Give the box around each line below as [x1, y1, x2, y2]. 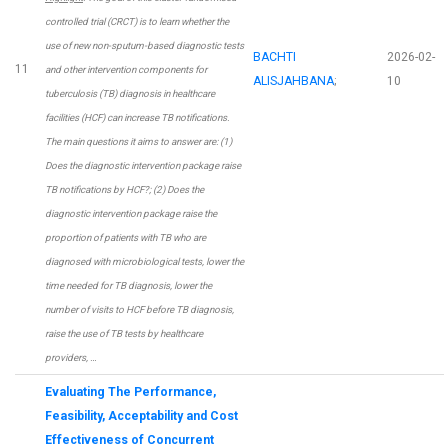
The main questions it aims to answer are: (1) [45, 136, 232, 148]
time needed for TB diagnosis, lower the [45, 280, 212, 292]
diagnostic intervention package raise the [45, 208, 217, 220]
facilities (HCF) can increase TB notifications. [45, 112, 230, 124]
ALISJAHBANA [253, 74, 334, 89]
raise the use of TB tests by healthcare [45, 328, 203, 340]
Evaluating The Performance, [45, 385, 216, 400]
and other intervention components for [45, 64, 207, 76]
